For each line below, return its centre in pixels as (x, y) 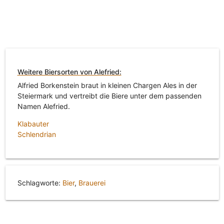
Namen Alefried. (43, 106)
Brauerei (92, 183)
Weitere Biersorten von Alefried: (69, 72)
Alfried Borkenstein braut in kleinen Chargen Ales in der (107, 85)
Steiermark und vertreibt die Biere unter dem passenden (109, 96)
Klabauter (33, 124)
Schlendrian (36, 134)
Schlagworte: (40, 183)
